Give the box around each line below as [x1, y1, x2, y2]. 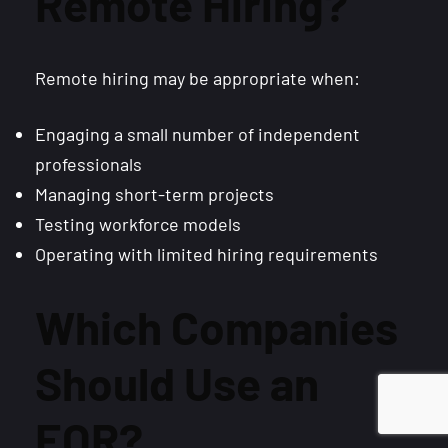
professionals [35, 152, 142, 175]
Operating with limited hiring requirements [35, 242, 378, 265]
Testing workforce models [35, 212, 241, 235]
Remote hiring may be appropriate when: [35, 66, 360, 89]
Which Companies [35, 299, 398, 355]
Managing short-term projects [35, 182, 274, 205]
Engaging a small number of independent [35, 122, 360, 145]
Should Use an [35, 355, 319, 411]
